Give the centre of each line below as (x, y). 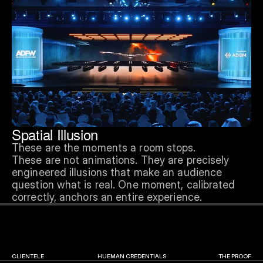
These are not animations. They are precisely (121, 160)
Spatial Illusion (55, 134)
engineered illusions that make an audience (117, 172)
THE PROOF (235, 256)
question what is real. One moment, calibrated (124, 184)
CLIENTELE (28, 256)
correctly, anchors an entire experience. (107, 197)
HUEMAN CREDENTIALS (131, 256)
